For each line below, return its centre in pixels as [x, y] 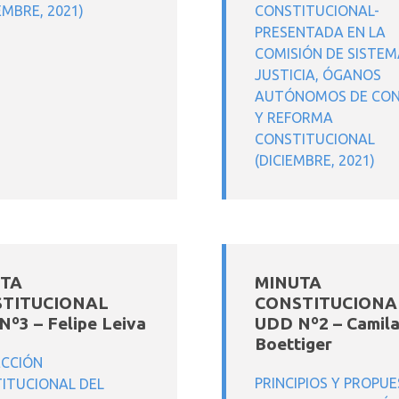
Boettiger [293, 344]
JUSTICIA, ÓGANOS [318, 75]
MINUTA [288, 282]
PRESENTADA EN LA [320, 32]
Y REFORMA [294, 118]
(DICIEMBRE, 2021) [315, 160]
